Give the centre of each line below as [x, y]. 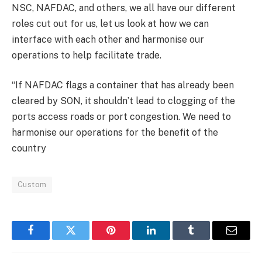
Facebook [50, 239]
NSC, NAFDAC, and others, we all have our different [124, 8]
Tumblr [206, 239]
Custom [32, 185]
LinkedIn [169, 239]
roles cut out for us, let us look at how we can [110, 23]
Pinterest [129, 239]
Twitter [85, 239]
